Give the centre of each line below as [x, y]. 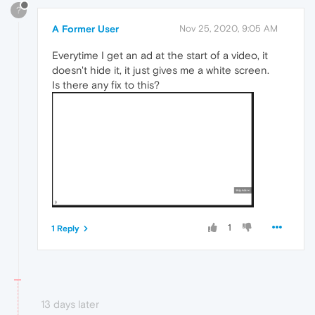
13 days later [70, 304]
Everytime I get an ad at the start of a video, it [160, 56]
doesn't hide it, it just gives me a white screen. [161, 70]
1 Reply [65, 229]
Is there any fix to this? [106, 85]
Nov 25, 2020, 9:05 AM [229, 29]
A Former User [85, 29]
